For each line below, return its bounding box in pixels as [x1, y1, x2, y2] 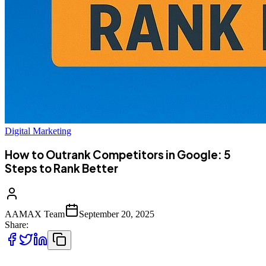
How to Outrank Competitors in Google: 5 [5, 148, 231, 162]
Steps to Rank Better [5, 161, 118, 176]
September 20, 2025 [79, 208, 154, 219]
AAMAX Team [5, 208, 65, 219]
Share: [5, 219, 28, 230]
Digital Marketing [5, 126, 71, 137]
